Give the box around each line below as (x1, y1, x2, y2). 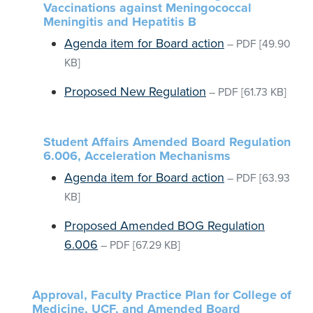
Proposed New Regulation (64, 84, 206, 99)
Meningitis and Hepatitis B (43, 14, 196, 29)
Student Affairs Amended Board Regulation (43, 134, 291, 150)
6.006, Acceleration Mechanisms (43, 148, 231, 163)
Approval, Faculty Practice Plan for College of (32, 287, 291, 303)
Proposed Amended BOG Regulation (64, 218, 265, 233)
